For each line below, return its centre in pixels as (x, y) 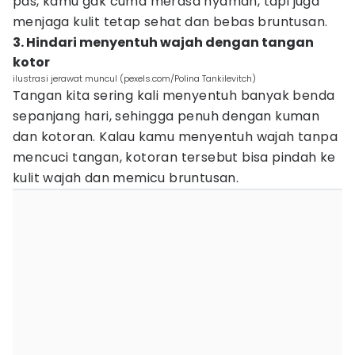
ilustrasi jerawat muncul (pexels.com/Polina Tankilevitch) (134, 78)
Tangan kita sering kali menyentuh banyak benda (174, 95)
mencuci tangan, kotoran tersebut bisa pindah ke (174, 157)
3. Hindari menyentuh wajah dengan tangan (163, 42)
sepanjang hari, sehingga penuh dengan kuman (166, 116)
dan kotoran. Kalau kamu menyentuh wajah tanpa (175, 137)
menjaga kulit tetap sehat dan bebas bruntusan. (170, 22)
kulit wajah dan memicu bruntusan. (126, 178)
